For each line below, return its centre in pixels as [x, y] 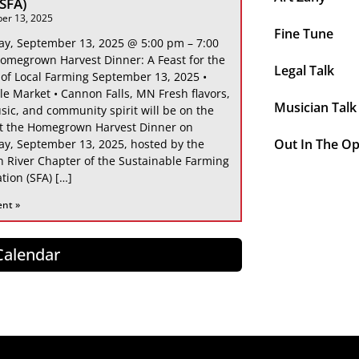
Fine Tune [303, 33]
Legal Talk [304, 70]
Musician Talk [315, 107]
